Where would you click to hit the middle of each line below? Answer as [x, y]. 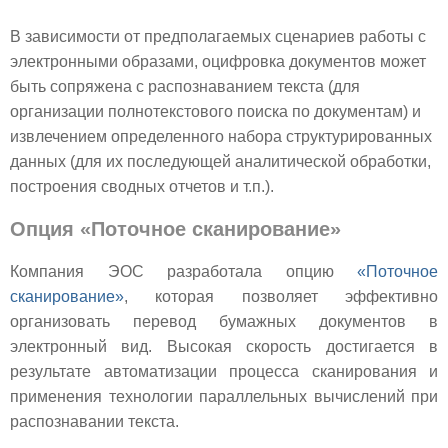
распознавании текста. [94, 421]
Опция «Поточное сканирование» [175, 229]
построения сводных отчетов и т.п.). [144, 187]
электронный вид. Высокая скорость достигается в [224, 346]
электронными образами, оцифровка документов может [218, 62]
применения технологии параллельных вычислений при [224, 396]
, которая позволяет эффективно [281, 296]
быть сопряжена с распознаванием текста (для [185, 87]
